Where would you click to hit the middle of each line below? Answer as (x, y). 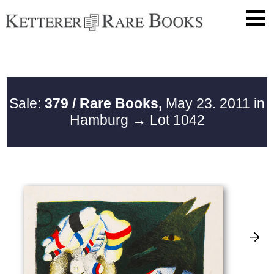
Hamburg (101, 120)
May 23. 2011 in (213, 103)
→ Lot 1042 (168, 120)
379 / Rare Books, (103, 103)
